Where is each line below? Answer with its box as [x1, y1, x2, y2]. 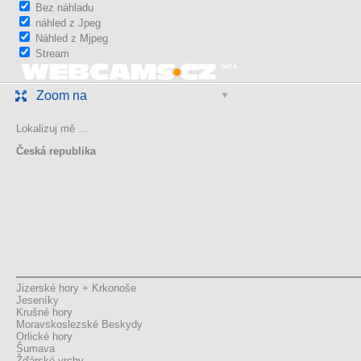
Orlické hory [16, 330, 73, 343]
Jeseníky [16, 294, 59, 307]
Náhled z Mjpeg [35, 32, 108, 45]
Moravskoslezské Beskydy [16, 318, 143, 331]
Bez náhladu [35, 2, 93, 15]
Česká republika [16, 144, 96, 157]
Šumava [16, 342, 55, 355]
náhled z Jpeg [35, 17, 101, 30]
